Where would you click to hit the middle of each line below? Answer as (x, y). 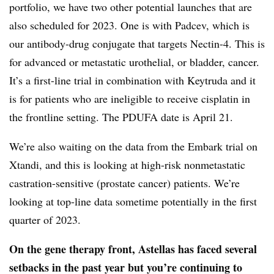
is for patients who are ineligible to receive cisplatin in (130, 99)
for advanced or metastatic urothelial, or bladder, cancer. (134, 62)
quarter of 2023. (45, 220)
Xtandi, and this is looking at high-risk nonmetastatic (127, 165)
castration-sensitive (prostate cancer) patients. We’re (124, 183)
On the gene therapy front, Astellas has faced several (133, 249)
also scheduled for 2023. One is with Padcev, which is (129, 25)
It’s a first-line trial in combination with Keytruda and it (132, 80)
